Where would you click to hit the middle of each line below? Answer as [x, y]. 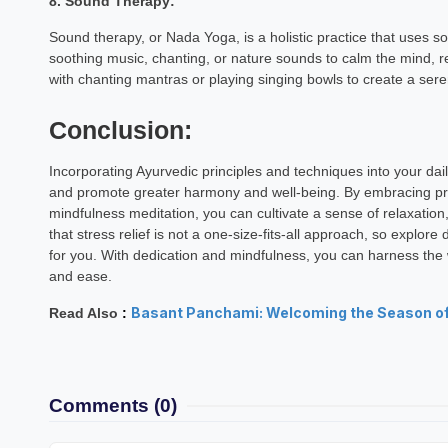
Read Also [85, 313]
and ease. [80, 276]
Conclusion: [120, 130]
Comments [98, 405]
